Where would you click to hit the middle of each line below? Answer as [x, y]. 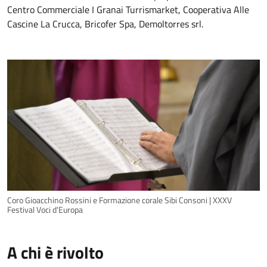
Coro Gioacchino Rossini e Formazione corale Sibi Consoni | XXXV [119, 201]
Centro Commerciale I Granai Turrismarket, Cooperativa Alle [128, 10]
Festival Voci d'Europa [45, 210]
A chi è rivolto [55, 253]
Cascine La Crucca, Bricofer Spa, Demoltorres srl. [105, 24]
